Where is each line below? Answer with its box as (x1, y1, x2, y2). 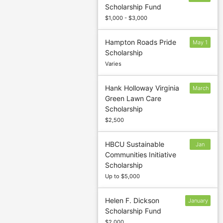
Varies (105, 60, 122, 68)
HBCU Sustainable (105, 140, 165, 149)
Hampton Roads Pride (105, 38, 177, 47)
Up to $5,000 (105, 173, 140, 180)
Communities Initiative (105, 150, 177, 159)
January (188, 197, 209, 205)
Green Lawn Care (105, 94, 162, 103)
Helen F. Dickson (105, 196, 160, 205)
